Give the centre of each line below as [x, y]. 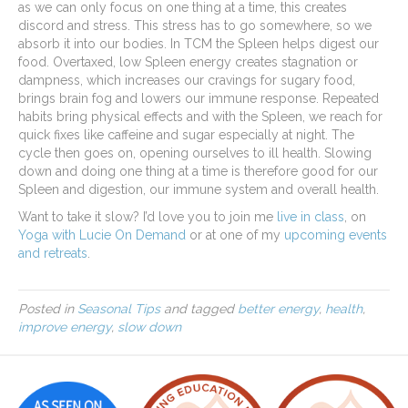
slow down [149, 326]
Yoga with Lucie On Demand [102, 235]
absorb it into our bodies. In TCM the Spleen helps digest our [199, 43]
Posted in [48, 308]
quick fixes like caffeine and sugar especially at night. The [186, 134]
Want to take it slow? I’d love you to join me [148, 216]
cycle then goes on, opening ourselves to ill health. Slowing [195, 153]
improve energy [65, 326]
